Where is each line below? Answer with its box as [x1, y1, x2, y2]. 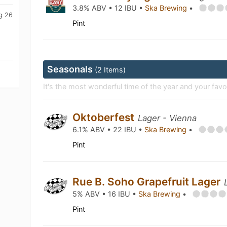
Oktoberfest [72, 111, 137, 124]
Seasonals [47, 64, 95, 74]
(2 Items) [95, 65, 126, 74]
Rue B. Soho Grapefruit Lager [72, 175, 223, 188]
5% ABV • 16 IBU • [72, 190, 139, 198]
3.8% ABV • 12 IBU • [72, 4, 145, 12]
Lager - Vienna [138, 113, 197, 123]
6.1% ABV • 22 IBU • [72, 125, 145, 134]
